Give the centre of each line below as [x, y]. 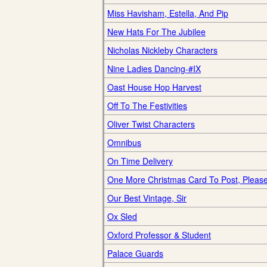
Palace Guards [135, 253]
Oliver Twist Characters [151, 124]
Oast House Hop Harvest [154, 87]
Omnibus [124, 142]
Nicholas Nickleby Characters [162, 50]
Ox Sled [122, 216]
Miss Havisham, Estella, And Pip [168, 13]
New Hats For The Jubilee [156, 32]
